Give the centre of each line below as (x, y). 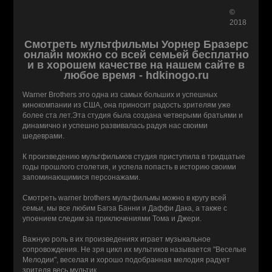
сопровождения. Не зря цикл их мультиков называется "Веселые (135, 250)
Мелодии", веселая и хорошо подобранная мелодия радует (127, 260)
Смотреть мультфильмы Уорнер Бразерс (136, 44)
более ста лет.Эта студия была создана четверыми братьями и (133, 115)
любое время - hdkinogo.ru (136, 75)
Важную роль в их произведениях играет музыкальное (117, 239)
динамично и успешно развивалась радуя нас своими (115, 126)
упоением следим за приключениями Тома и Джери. (112, 219)
